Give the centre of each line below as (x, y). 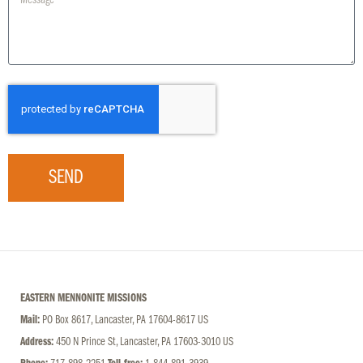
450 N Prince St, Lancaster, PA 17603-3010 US (143, 342)
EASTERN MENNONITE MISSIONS (83, 299)
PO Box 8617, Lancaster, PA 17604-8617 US (124, 320)
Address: (37, 342)
